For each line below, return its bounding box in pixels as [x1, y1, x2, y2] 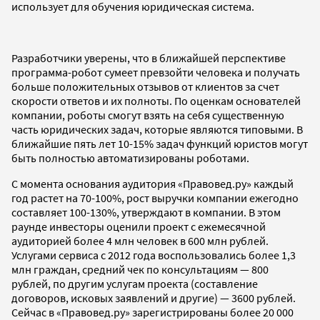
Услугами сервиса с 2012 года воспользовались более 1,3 [11, 247, 296, 262]
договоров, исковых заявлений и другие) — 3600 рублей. [11, 290, 296, 305]
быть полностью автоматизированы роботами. [11, 150, 249, 165]
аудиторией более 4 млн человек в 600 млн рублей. [11, 233, 269, 248]
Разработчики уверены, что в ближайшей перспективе [11, 50, 286, 65]
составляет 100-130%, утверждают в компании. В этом [11, 204, 281, 219]
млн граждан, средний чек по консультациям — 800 [11, 261, 269, 276]
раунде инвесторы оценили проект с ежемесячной [11, 219, 266, 234]
